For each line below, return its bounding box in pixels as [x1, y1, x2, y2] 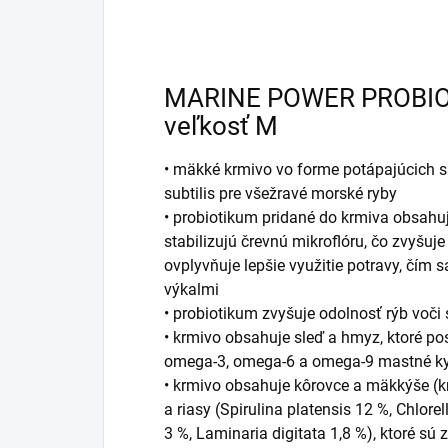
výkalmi [164, 279, 219, 299]
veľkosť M [164, 111, 278, 142]
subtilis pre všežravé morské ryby [164, 183, 397, 203]
